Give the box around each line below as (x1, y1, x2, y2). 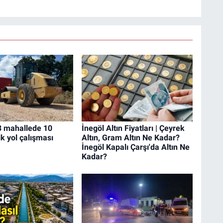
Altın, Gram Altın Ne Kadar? (81, 132, 180, 142)
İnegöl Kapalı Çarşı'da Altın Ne (81, 142, 190, 152)
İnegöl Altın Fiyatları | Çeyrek (81, 123, 185, 133)
